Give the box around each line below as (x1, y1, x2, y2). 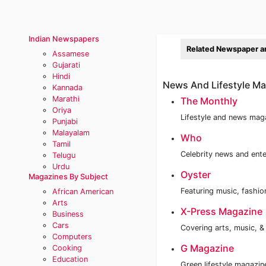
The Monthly (180, 95, 237, 107)
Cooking (52, 243, 82, 252)
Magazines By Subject (28, 172, 108, 181)
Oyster (180, 169, 211, 180)
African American (52, 187, 113, 196)
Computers (52, 232, 92, 241)
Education (52, 255, 88, 264)
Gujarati (52, 61, 80, 69)
